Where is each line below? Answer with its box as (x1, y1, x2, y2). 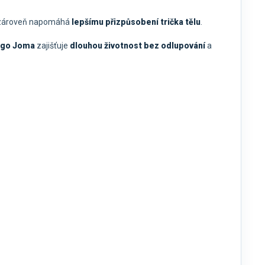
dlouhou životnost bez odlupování (70, 41, 205, 51)
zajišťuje (35, 41, 70, 51)
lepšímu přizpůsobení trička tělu (72, 17, 201, 27)
